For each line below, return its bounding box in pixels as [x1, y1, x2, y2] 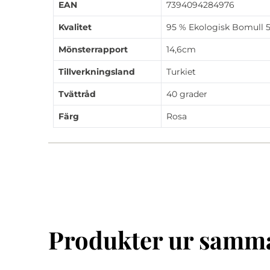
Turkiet [166, 66, 196, 77]
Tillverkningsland [58, 66, 135, 77]
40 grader [166, 88, 207, 99]
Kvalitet [58, 21, 92, 33]
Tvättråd [58, 88, 96, 99]
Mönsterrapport [58, 43, 128, 55]
